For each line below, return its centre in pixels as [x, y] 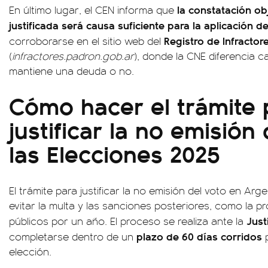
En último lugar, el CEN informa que [93, 10]
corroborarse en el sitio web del [86, 41]
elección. [30, 251]
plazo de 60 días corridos [199, 236]
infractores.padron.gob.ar [73, 56]
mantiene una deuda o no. [71, 71]
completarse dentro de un [73, 236]
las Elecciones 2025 [115, 153]
